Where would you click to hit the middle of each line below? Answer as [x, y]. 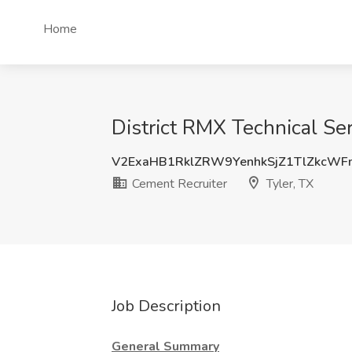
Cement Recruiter [178, 184]
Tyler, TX [288, 184]
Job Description [166, 306]
